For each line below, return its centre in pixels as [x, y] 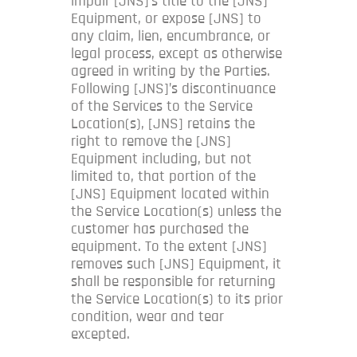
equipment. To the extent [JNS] [169, 246]
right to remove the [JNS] [151, 141]
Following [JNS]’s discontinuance [173, 88]
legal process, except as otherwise [177, 53]
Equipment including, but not [161, 159]
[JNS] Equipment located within [170, 194]
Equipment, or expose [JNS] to [166, 18]
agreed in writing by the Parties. [171, 71]
